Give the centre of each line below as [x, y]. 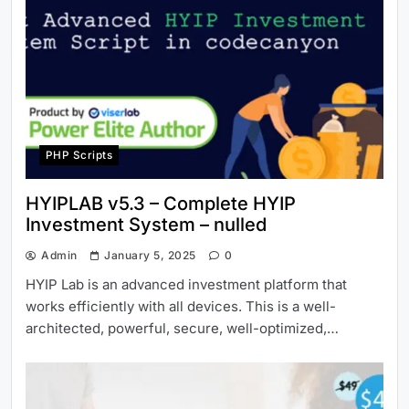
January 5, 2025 [150, 255]
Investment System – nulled [146, 224]
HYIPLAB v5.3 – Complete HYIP [161, 203]
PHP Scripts [79, 155]
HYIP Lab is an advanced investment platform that [186, 284]
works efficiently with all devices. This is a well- [181, 306]
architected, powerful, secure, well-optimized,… [182, 328]
